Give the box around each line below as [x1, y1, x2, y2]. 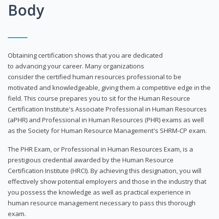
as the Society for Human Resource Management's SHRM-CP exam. [8, 126, 207, 135]
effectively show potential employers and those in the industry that [8, 176, 206, 186]
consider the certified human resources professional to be [8, 72, 181, 81]
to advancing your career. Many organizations [8, 61, 144, 70]
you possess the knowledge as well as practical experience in [8, 187, 191, 197]
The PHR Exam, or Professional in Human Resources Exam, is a [8, 144, 193, 153]
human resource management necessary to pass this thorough [8, 198, 196, 207]
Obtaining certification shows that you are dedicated [8, 50, 163, 60]
